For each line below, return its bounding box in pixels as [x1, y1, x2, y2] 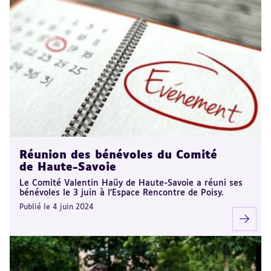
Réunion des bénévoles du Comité [19, 150, 217, 161]
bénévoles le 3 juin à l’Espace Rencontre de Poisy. [19, 189, 224, 197]
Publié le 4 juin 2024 [19, 204, 94, 211]
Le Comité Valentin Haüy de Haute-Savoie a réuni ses [19, 179, 243, 188]
